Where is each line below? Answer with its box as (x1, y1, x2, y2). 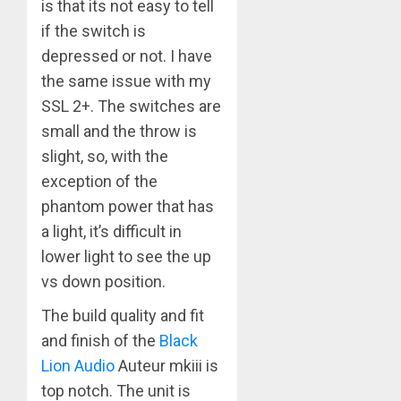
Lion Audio (41, 356, 115, 376)
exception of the (41, 172, 158, 192)
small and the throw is (41, 122, 197, 141)
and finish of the (41, 331, 159, 351)
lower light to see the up (41, 247, 211, 267)
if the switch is (41, 21, 146, 41)
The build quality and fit (41, 306, 204, 326)
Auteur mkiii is (115, 356, 218, 376)
